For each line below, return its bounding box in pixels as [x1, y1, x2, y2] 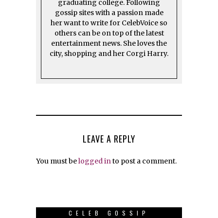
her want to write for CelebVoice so [51, 18, 167, 27]
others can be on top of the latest [54, 28, 164, 37]
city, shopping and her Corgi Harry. [50, 49, 168, 58]
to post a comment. [111, 156, 177, 165]
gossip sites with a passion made [54, 8, 163, 17]
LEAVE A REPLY [83, 132, 135, 145]
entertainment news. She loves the [51, 38, 167, 48]
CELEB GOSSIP [69, 208, 149, 217]
